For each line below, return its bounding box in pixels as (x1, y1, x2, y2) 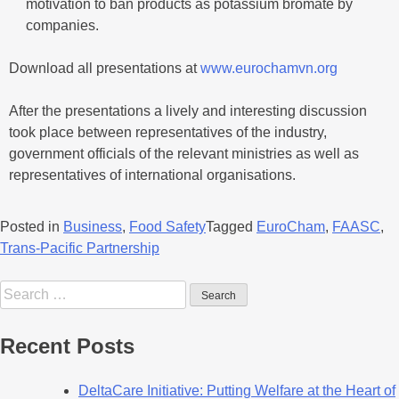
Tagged (206, 219, 256, 235)
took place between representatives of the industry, (9, 125, 327, 141)
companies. (26, 18, 100, 34)
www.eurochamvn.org (200, 61, 338, 77)
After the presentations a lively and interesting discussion (9, 103, 367, 119)
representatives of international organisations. (9, 167, 296, 183)
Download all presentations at (9, 61, 200, 77)
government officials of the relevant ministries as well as (9, 146, 359, 162)
